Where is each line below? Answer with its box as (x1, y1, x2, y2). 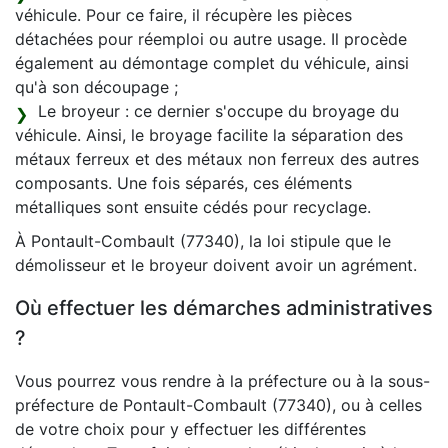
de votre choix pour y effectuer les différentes (15, 419, 366, 440)
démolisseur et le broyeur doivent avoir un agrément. (15, 255, 417, 276)
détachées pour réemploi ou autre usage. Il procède (15, 29, 407, 50)
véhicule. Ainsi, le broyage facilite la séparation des (15, 125, 403, 146)
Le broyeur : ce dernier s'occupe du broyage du (38, 101, 399, 122)
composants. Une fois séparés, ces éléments (15, 173, 352, 194)
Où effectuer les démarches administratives (15, 296, 433, 321)
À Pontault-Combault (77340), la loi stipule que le (15, 231, 391, 252)
